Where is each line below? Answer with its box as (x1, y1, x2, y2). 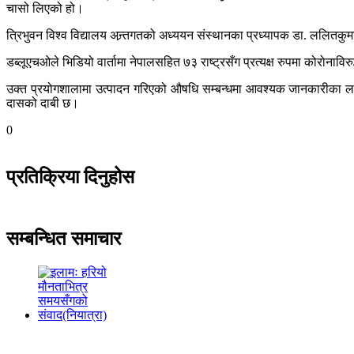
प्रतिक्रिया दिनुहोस (6, 167, 134, 188)
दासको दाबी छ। (6, 96, 79, 110)
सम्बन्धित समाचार (6, 228, 121, 250)
